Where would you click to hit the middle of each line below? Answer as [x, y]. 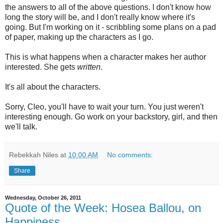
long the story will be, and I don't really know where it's [100, 17]
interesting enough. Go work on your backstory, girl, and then [111, 116]
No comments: [130, 155]
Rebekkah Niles [34, 155]
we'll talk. [21, 126]
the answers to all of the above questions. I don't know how [108, 7]
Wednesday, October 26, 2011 [43, 198]
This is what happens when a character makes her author [106, 57]
